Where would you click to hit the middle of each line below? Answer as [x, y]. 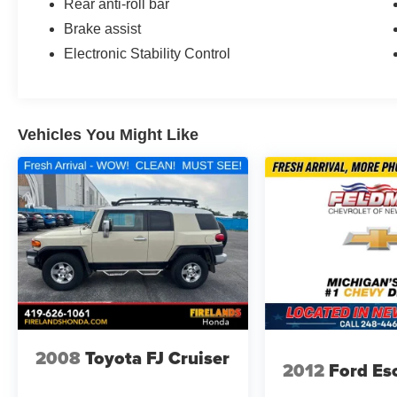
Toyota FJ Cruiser [157, 358]
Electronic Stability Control [148, 53]
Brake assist [103, 28]
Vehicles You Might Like [108, 134]
